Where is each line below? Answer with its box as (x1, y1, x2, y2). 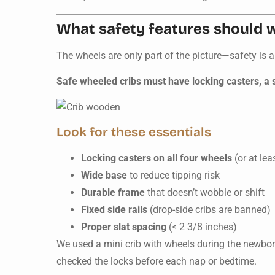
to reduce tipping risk (127, 169, 220, 181)
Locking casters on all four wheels (81, 152, 232, 164)
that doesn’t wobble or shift (145, 186, 265, 198)
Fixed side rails (81, 203, 147, 215)
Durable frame (81, 186, 145, 198)
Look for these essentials (56, 124, 211, 140)
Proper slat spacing (81, 220, 166, 233)
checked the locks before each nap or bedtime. (56, 255, 257, 267)
